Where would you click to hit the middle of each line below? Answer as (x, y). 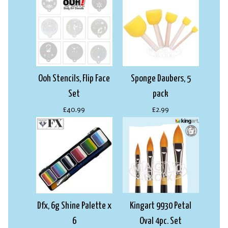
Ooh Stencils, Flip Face (74, 78)
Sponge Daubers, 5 (161, 78)
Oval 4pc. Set (161, 221)
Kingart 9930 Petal (161, 206)
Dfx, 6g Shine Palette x (74, 206)
